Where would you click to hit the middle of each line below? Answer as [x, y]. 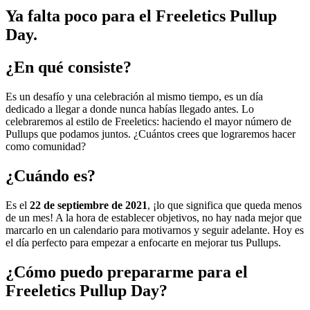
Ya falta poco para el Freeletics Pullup [141, 16]
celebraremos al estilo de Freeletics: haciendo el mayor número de [148, 121]
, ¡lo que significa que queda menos [225, 205]
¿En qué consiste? [69, 67]
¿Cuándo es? [51, 175]
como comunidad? [46, 146]
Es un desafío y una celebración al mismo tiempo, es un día [134, 96]
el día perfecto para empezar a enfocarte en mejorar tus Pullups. [143, 242]
